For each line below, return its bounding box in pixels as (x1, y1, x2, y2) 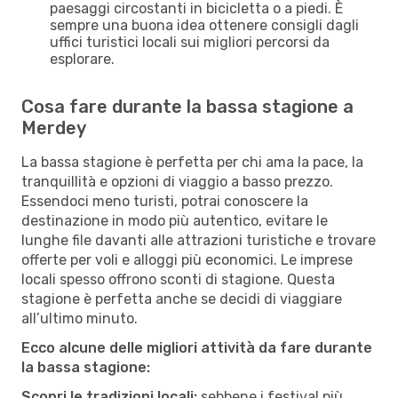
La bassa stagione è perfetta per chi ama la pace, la (21, 153, 363, 171)
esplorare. (50, 50, 115, 68)
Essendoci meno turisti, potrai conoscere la (21, 192, 308, 210)
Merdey (21, 116, 86, 139)
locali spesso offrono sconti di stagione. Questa (21, 270, 335, 288)
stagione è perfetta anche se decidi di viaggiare (21, 290, 342, 307)
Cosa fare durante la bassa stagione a (21, 95, 354, 117)
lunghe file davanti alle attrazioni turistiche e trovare (21, 231, 376, 249)
